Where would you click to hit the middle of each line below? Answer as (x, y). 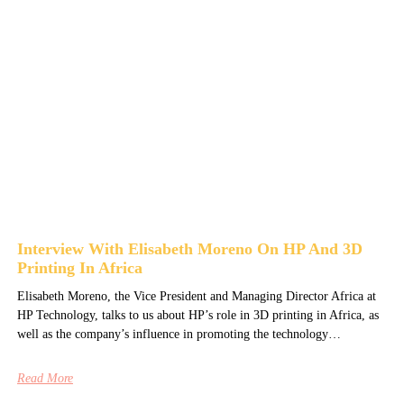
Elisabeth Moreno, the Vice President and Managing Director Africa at (196, 297)
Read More (45, 379)
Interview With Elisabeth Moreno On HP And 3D (189, 249)
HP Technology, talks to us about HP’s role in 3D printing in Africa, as (197, 316)
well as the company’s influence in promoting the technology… (179, 335)
